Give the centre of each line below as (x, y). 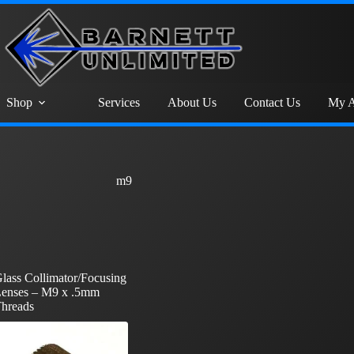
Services (119, 102)
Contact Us (272, 102)
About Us (192, 102)
